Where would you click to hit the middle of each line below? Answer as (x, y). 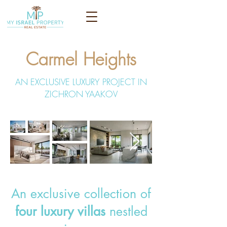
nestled (128, 211)
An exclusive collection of (81, 194)
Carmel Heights (81, 59)
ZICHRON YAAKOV (81, 94)
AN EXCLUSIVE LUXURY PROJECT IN (81, 82)
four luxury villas (62, 211)
